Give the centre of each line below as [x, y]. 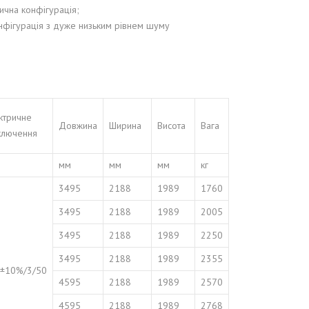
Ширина [125, 126]
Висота [171, 126]
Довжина [78, 126]
